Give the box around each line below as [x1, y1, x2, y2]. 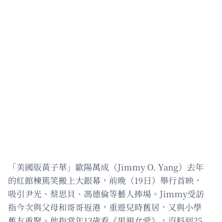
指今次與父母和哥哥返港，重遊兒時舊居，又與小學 [8, 200, 202, 213]
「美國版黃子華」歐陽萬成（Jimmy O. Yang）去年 [8, 160, 204, 173]
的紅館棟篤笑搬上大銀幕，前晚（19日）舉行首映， [8, 173, 202, 186]
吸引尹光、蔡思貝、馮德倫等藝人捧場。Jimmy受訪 [8, 187, 204, 200]
